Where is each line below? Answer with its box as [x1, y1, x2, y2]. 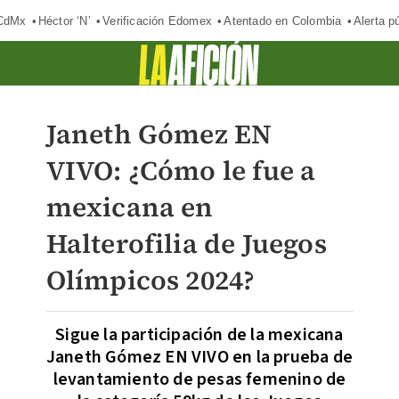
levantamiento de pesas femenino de [53, 367, 346, 392]
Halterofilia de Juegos [45, 225, 327, 262]
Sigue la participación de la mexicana [55, 322, 344, 347]
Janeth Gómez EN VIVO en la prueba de [45, 345, 354, 370]
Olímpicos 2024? [45, 262, 256, 298]
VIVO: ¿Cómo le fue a [45, 152, 316, 189]
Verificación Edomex [102, 13, 212, 28]
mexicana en [45, 189, 214, 225]
